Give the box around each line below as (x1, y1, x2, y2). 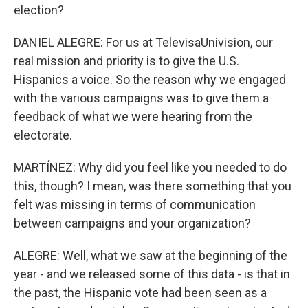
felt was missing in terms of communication (14, 197, 256, 212)
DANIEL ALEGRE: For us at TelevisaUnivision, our (14, 35, 273, 49)
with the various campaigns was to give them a (14, 91, 269, 105)
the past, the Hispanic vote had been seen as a (14, 285, 267, 300)
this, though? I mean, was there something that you (14, 179, 291, 193)
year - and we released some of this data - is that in (14, 267, 290, 281)
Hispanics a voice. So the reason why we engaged (14, 72, 286, 87)
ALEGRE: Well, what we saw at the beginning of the (14, 248, 287, 263)
